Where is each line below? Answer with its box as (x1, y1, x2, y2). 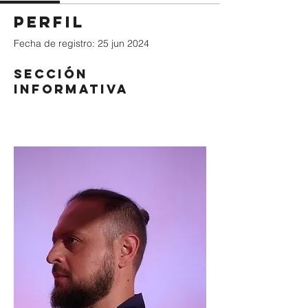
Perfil (14, 12, 85, 32)
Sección (14, 66, 88, 82)
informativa (14, 81, 129, 97)
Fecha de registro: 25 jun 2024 (14, 37, 149, 49)
